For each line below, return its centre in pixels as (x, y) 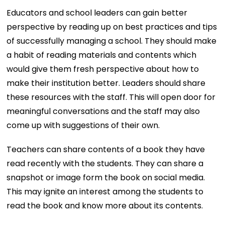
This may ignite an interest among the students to (105, 191)
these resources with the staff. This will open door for (111, 97)
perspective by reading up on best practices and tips (112, 27)
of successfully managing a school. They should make (112, 41)
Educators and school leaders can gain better (97, 13)
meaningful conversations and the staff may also (103, 111)
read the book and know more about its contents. (105, 205)
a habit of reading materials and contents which (102, 55)
